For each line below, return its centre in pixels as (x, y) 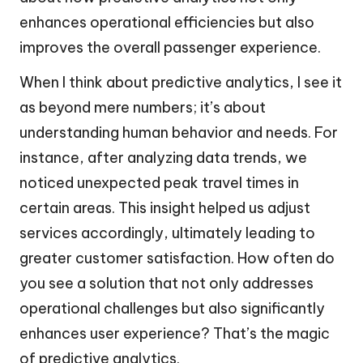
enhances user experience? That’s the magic (175, 334)
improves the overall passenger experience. (170, 48)
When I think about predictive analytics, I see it (181, 83)
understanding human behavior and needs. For (179, 133)
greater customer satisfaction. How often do (177, 258)
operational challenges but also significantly (172, 309)
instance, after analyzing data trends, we (163, 158)
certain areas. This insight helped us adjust (165, 208)
